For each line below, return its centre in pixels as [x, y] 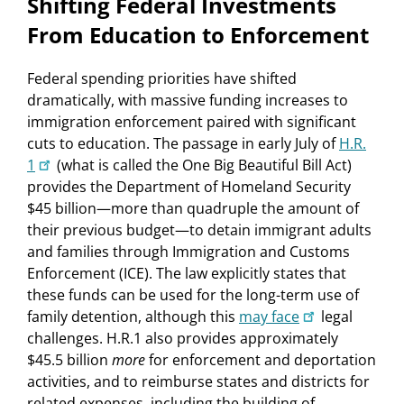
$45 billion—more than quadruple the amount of [193, 208]
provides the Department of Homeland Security [189, 186]
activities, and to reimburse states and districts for [198, 381]
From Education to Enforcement [198, 34]
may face [269, 316]
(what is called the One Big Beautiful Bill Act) [202, 165]
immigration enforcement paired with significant [192, 121]
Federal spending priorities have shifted [162, 78]
